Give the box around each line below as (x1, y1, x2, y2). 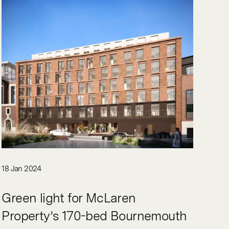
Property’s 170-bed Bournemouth (2, 208, 187, 223)
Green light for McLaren (2, 190, 136, 205)
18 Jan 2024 (2, 164, 41, 173)
